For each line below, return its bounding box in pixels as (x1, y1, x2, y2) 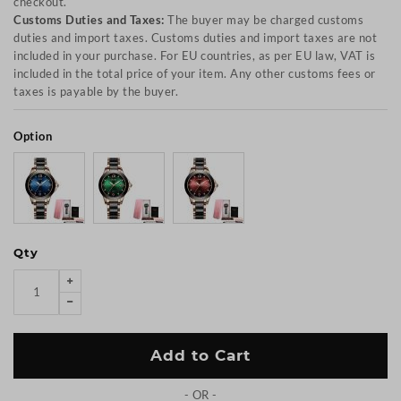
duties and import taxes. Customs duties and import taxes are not (13, 30, 377, 45)
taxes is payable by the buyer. (13, 84, 178, 98)
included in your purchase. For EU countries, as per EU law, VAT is (13, 48, 375, 63)
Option (13, 129, 52, 143)
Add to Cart (150, 346, 251, 364)
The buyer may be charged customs (164, 13, 363, 27)
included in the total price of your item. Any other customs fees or (13, 66, 376, 81)
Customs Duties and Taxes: (13, 13, 165, 27)
